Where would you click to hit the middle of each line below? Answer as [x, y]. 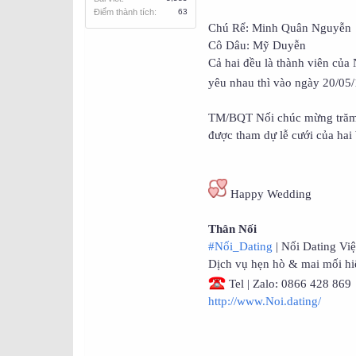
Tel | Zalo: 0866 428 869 [288, 284]
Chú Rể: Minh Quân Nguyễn [280, 28]
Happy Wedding [269, 194]
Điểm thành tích [124, 12]
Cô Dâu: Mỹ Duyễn [257, 46]
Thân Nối [232, 229]
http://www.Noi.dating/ [265, 302]
